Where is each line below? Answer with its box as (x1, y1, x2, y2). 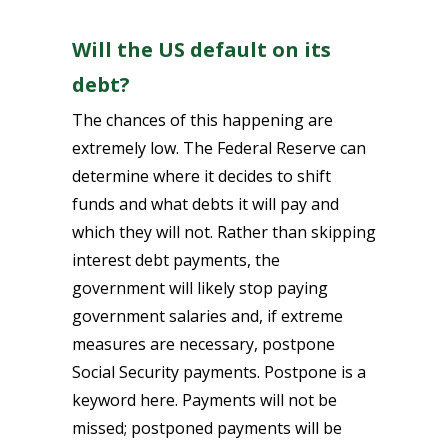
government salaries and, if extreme (72, 305, 343, 327)
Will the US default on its (72, 36, 331, 63)
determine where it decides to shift (72, 165, 331, 187)
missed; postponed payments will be (72, 417, 342, 439)
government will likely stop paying (72, 277, 328, 299)
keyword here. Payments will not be (72, 389, 337, 411)
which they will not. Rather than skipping (72, 221, 376, 243)
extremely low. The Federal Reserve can (72, 137, 366, 159)
